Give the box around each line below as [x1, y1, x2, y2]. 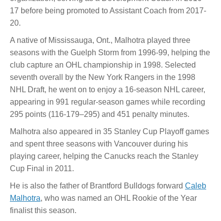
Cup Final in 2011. [10, 164, 74, 173]
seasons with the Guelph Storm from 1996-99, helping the [10, 48, 210, 57]
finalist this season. [10, 206, 76, 215]
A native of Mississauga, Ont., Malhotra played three [10, 36, 190, 44]
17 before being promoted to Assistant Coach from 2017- [10, 6, 206, 15]
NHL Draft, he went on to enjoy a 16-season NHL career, [10, 85, 205, 94]
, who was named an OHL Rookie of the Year [40, 193, 197, 202]
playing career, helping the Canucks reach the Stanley [10, 151, 198, 160]
